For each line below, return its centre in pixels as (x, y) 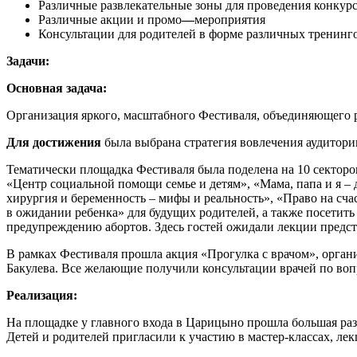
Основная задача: (57, 88)
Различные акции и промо (110, 20)
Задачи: (28, 61)
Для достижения (55, 143)
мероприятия (230, 20)
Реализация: (42, 296)
